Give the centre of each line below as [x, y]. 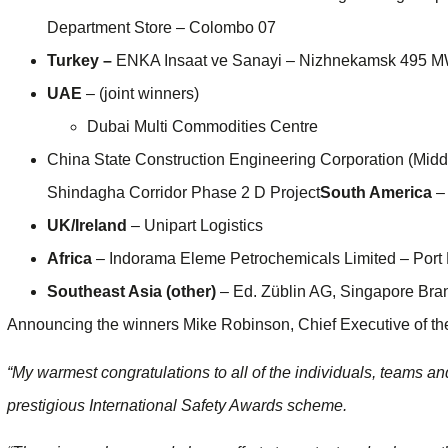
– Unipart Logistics [195, 226]
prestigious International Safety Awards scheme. [177, 405]
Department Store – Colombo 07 [161, 28]
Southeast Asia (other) [131, 292]
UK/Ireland [87, 226]
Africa [69, 259]
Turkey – [81, 61]
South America [376, 193]
